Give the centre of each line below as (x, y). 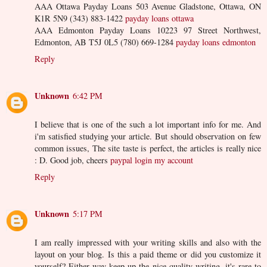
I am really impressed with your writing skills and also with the (148, 243)
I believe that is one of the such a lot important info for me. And (148, 125)
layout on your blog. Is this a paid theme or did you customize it (148, 254)
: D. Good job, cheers (72, 160)
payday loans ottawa (159, 18)
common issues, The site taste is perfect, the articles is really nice (148, 148)
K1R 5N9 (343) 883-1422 (80, 18)
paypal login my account (152, 160)
